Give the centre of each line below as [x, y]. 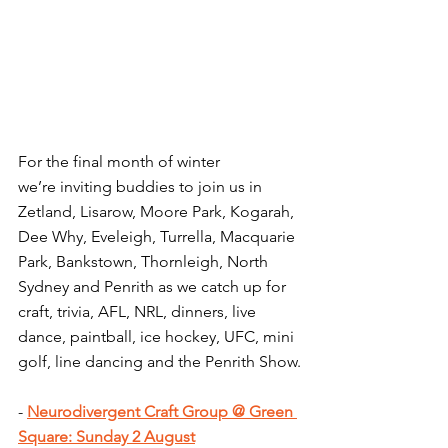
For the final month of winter [121, 162]
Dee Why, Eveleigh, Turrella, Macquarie [158, 237]
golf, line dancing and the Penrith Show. [159, 362]
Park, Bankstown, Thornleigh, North [145, 262]
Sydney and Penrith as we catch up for [154, 287]
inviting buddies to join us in [161, 187]
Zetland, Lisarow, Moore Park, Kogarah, [158, 212]
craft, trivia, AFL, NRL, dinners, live [139, 312]
